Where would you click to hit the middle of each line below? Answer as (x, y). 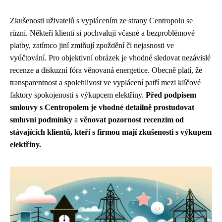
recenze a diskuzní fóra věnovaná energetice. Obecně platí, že (106, 70)
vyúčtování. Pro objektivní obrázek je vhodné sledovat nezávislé (110, 58)
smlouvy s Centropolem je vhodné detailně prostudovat (102, 107)
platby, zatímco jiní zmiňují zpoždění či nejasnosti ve (92, 45)
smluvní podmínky (41, 120)
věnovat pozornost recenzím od (132, 120)
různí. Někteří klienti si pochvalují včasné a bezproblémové (102, 33)
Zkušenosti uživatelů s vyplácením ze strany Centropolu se (101, 21)
